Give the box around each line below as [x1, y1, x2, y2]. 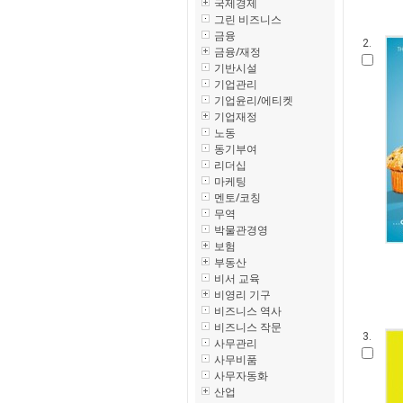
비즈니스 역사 [214, 303, 282, 318]
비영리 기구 [214, 287, 271, 302]
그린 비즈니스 [214, 12, 282, 27]
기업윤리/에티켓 [214, 93, 293, 108]
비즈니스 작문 [214, 319, 282, 335]
